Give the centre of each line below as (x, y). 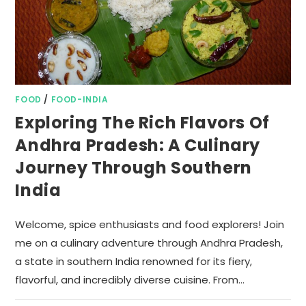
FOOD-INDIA (80, 100)
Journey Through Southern (134, 168)
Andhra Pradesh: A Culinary (138, 145)
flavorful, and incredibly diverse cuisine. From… (130, 280)
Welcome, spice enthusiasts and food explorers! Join (150, 225)
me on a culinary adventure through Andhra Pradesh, (149, 243)
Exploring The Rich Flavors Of (142, 123)
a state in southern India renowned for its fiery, (134, 262)
